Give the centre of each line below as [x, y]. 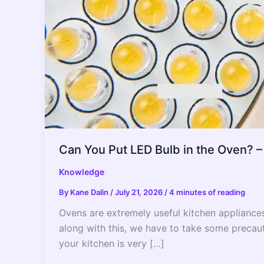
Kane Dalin [90, 192]
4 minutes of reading [207, 192]
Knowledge [82, 172]
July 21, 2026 [140, 192]
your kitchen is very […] [112, 244]
